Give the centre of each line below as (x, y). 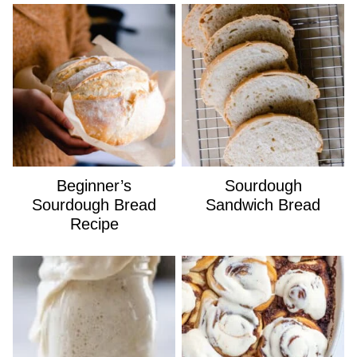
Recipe (94, 224)
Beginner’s (94, 185)
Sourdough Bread (94, 204)
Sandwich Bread (263, 204)
